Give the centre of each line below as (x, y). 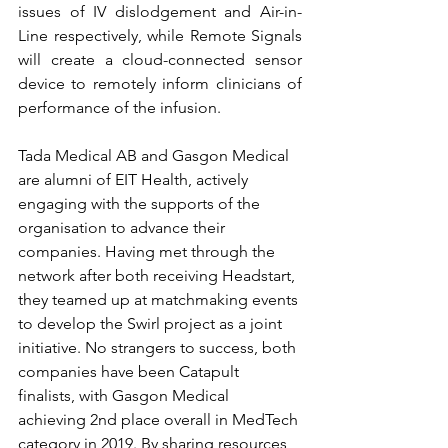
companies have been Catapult (130, 372)
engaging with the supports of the (141, 204)
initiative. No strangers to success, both (159, 348)
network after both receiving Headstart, (158, 276)
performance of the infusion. (121, 108)
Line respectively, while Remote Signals (160, 36)
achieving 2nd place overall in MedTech (160, 420)
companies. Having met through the (148, 252)
